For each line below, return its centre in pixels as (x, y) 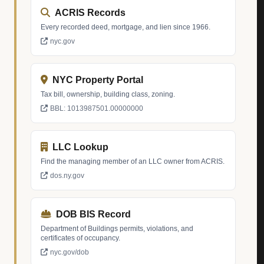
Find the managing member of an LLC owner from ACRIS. (133, 161)
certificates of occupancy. (80, 238)
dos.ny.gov (67, 176)
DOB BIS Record (93, 214)
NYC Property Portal (98, 80)
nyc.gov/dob (70, 252)
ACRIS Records (90, 13)
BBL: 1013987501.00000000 (97, 108)
